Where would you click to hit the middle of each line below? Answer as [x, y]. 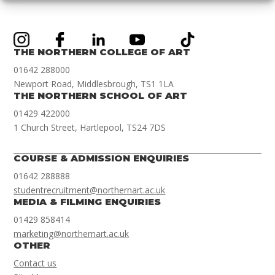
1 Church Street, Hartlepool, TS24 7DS [90, 128]
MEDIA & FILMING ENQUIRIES [87, 202]
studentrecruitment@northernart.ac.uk [90, 190]
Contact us [35, 263]
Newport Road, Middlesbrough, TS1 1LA [94, 84]
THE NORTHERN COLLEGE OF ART [102, 52]
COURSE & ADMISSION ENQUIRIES [102, 158]
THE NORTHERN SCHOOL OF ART [101, 96]
